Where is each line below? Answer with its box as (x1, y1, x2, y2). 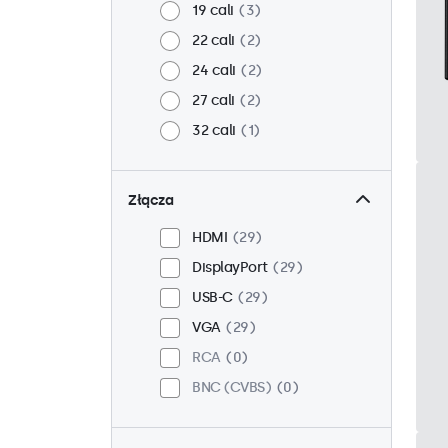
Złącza (128, 192, 173, 210)
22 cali (192, 32, 235, 50)
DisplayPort (192, 259, 268, 277)
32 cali (192, 122, 236, 140)
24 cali (192, 62, 236, 80)
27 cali (192, 92, 235, 110)
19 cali (192, 2, 234, 20)
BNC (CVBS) (192, 379, 271, 397)
